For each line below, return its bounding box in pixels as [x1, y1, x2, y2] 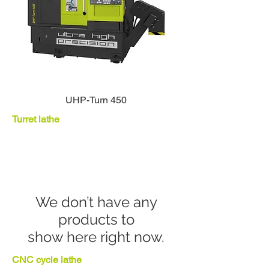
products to [58, 211, 134, 228]
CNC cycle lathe [12, 254, 82, 265]
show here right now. [28, 228, 165, 246]
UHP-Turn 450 [65, 94, 127, 106]
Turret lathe [12, 113, 59, 125]
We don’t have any [35, 193, 157, 211]
